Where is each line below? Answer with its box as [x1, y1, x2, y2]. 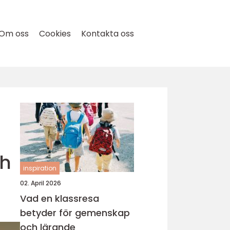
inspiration [23, 164, 56, 172]
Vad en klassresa [20, 192, 99, 205]
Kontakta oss [81, 28, 134, 40]
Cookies [39, 28, 71, 40]
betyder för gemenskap [20, 206, 130, 219]
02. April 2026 [20, 179, 61, 187]
